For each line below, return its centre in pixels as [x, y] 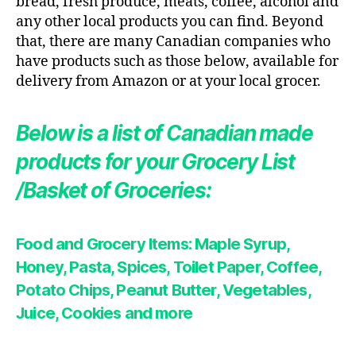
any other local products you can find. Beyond [170, 22]
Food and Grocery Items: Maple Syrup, [153, 244]
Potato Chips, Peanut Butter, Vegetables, [163, 290]
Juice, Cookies [69, 313]
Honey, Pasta [64, 267]
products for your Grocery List [156, 162]
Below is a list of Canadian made [165, 133]
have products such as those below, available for [177, 62]
